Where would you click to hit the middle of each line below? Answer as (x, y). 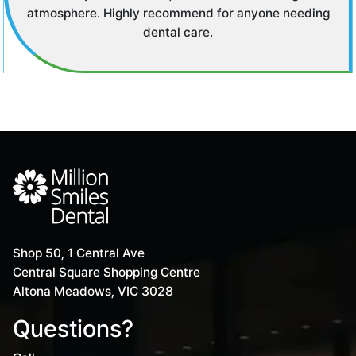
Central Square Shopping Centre (107, 273)
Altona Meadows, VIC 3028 (93, 292)
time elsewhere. (184, 14)
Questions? (74, 329)
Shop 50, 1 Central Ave (79, 253)
